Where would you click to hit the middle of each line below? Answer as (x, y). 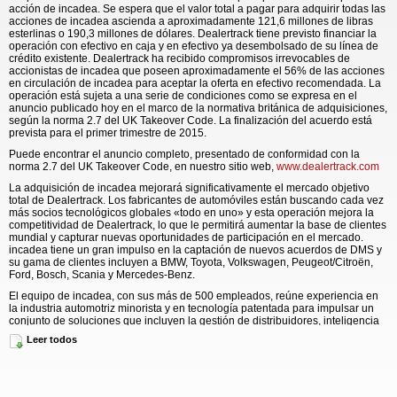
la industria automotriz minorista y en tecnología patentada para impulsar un (191, 308)
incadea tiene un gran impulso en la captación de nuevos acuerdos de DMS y (195, 250)
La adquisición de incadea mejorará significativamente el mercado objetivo (189, 188)
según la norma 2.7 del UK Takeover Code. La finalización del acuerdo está (191, 121)
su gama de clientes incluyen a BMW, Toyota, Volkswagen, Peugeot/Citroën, (191, 262)
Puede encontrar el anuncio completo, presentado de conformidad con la (184, 154)
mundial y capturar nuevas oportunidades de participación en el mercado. (186, 237)
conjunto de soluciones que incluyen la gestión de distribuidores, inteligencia (194, 321)
